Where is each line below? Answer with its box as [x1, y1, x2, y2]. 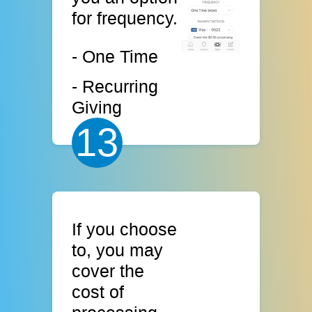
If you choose [72, 219, 178, 240]
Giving [72, 97, 123, 117]
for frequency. [72, 8, 178, 28]
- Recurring [72, 76, 159, 96]
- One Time [72, 47, 159, 67]
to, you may [72, 240, 164, 260]
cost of [72, 282, 125, 302]
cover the [72, 261, 145, 281]
